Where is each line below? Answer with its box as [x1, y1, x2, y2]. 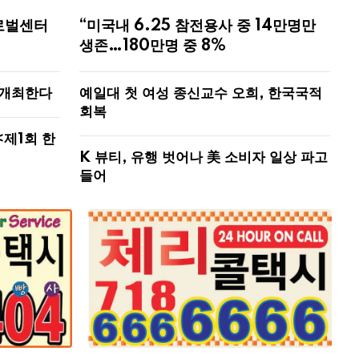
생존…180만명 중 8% [79, 38, 227, 55]
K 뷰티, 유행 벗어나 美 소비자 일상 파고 [79, 150, 329, 166]
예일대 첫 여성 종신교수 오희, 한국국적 [79, 86, 323, 102]
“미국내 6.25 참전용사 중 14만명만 [79, 18, 317, 35]
